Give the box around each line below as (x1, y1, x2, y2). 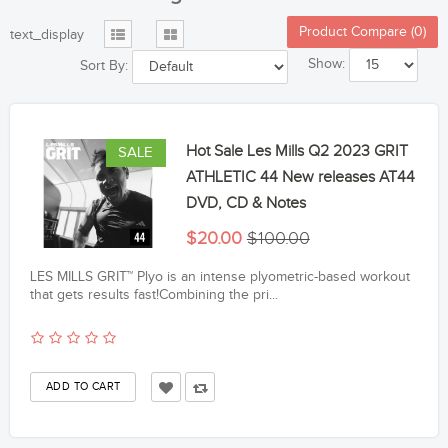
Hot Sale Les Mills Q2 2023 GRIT (185, 142, 408, 162)
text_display (10, 27, 84, 44)
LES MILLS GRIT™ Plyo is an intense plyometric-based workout (30, 269, 410, 286)
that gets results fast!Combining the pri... (30, 287, 278, 304)
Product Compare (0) (299, 24, 426, 41)
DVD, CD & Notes (185, 194, 306, 214)
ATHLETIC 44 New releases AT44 (185, 168, 415, 188)
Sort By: (80, 58, 128, 75)
